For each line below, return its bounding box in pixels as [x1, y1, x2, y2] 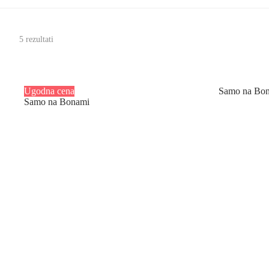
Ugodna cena [24, 85, 74, 96]
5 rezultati [19, 35, 53, 44]
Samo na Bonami [24, 96, 89, 107]
